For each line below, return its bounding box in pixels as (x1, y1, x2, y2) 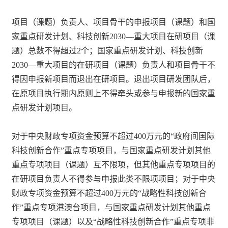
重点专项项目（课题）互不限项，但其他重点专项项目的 (12, 160, 216, 169)
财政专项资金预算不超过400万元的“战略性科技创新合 (12, 188, 207, 197)
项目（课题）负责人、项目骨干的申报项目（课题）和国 (12, 17, 216, 26)
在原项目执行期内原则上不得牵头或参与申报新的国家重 (12, 89, 216, 98)
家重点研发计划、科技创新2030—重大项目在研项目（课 (12, 32, 216, 41)
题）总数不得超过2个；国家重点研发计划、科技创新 (12, 46, 204, 55)
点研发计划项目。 (12, 103, 77, 112)
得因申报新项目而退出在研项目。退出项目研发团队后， (12, 74, 216, 83)
